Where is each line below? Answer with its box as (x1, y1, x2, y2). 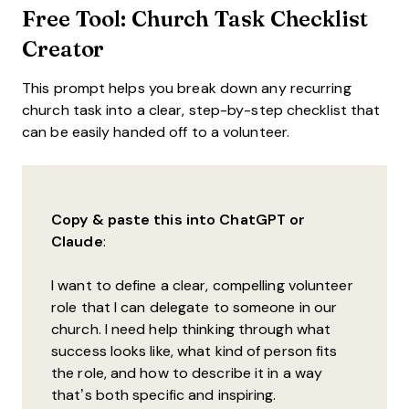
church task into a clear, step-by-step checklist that (22, 102, 381, 118)
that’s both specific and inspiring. (51, 387, 277, 403)
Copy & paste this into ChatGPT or (51, 212, 306, 227)
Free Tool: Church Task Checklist (22, 2, 368, 34)
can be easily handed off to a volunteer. (22, 124, 290, 140)
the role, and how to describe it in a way (51, 365, 323, 381)
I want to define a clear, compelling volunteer (51, 278, 353, 293)
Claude (51, 234, 103, 249)
